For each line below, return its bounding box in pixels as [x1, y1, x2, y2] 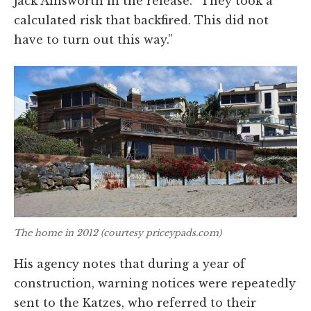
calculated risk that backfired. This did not [14, 12, 269, 27]
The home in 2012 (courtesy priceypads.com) [14, 226, 221, 239]
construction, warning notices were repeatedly [14, 276, 296, 291]
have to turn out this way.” [14, 32, 173, 47]
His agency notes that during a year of [14, 257, 245, 271]
